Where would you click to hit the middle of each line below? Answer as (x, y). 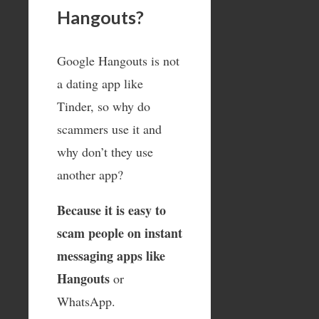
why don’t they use (105, 151)
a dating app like (100, 83)
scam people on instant (120, 232)
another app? (90, 174)
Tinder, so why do (104, 106)
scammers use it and (109, 129)
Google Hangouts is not (118, 60)
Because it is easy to (111, 210)
